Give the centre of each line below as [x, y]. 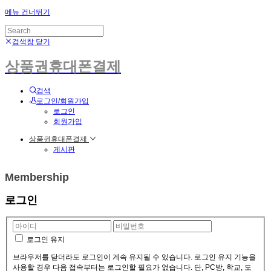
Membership [37, 178]
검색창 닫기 [31, 42]
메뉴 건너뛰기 [28, 12]
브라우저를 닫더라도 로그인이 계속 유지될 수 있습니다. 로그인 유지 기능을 [134, 257]
